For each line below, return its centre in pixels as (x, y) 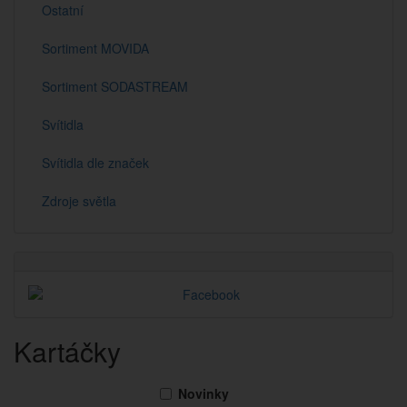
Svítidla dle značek (95, 163)
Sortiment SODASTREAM (115, 86)
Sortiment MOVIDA (95, 48)
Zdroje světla (79, 201)
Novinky (203, 393)
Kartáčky (67, 351)
